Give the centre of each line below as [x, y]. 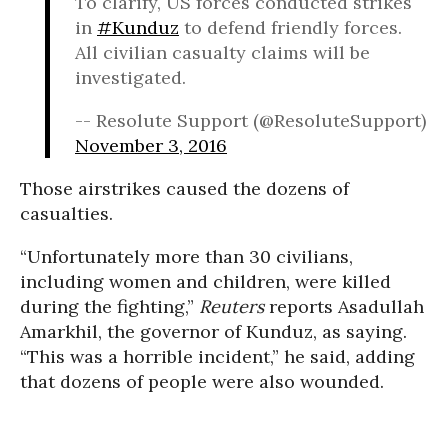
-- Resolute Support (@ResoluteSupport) [250, 120]
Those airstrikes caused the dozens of [184, 188]
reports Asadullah [344, 306]
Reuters [231, 306]
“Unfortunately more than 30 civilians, [186, 256]
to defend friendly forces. [290, 27]
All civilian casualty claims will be [222, 52]
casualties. [66, 213]
